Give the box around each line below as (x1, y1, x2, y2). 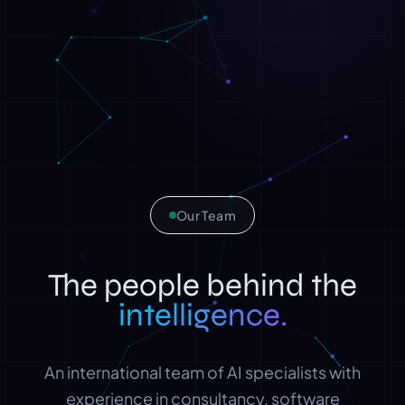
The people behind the (48, 266, 357, 306)
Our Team (176, 207, 236, 224)
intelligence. (118, 296, 287, 335)
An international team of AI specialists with (44, 362, 361, 383)
